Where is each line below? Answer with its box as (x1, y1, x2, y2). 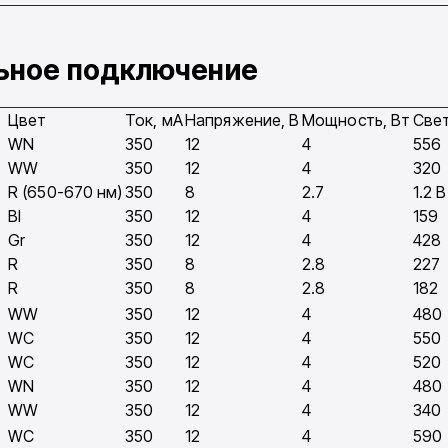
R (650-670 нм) (8, 182, 123, 203)
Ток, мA (125, 110, 183, 131)
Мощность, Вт (302, 110, 411, 131)
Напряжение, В (185, 110, 300, 131)
